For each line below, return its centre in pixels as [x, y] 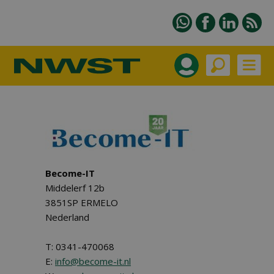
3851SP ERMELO [82, 202]
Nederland [67, 217]
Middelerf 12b [75, 188]
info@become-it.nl [93, 261]
